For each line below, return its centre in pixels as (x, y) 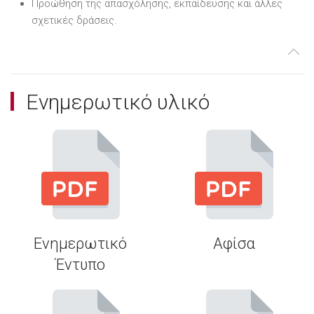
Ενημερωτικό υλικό (118, 102)
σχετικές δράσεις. (74, 20)
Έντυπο (80, 264)
